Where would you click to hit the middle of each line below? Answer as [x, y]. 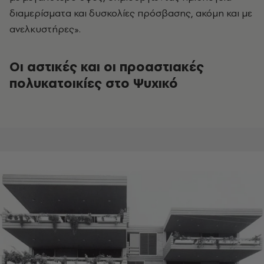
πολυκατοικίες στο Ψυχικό [94, 83]
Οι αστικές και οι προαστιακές [107, 67]
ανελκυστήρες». [45, 29]
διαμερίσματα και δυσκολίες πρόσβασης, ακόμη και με [131, 13]
